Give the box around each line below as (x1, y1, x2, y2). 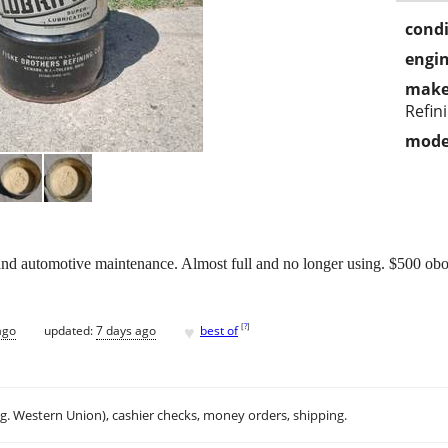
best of (200, 321, 238, 339)
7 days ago (96, 321, 156, 339)
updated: (44, 321, 96, 339)
